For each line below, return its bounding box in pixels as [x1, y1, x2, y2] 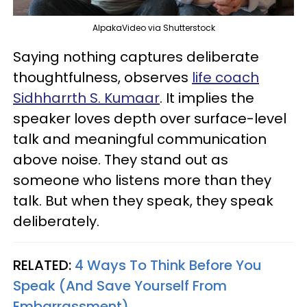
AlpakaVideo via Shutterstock [92, 21, 215, 34]
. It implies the [160, 88, 254, 108]
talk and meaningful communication [13, 129, 267, 149]
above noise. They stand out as [13, 149, 228, 169]
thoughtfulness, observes [13, 67, 192, 87]
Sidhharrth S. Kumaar [13, 88, 160, 108]
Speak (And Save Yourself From [13, 275, 227, 295]
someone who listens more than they [13, 170, 271, 190]
